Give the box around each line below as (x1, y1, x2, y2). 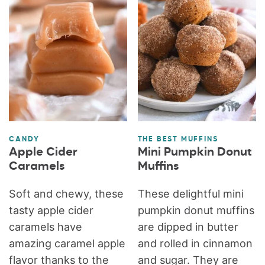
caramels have (9, 220, 83, 233)
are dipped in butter (137, 220, 238, 233)
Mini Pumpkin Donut (137, 146, 252, 159)
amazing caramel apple (9, 237, 126, 250)
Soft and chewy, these (9, 187, 124, 200)
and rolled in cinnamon (137, 237, 253, 250)
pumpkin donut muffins (137, 203, 254, 216)
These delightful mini (137, 187, 244, 200)
